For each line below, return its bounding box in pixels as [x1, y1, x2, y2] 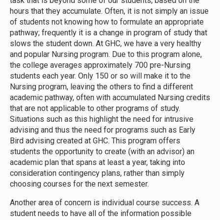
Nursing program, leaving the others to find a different [10, 82, 193, 92]
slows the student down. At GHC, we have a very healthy [10, 39, 201, 49]
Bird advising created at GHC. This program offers [10, 136, 180, 146]
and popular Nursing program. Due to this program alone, [10, 50, 202, 59]
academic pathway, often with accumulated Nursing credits [10, 93, 210, 103]
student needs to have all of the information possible [10, 209, 192, 219]
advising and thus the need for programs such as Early [10, 125, 195, 135]
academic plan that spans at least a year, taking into [10, 158, 185, 167]
